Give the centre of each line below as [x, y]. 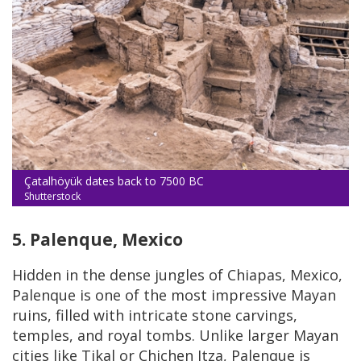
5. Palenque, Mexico [98, 239]
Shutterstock [52, 196]
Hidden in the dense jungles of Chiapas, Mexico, [177, 274]
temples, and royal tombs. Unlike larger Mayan [175, 335]
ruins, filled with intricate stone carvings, [155, 315]
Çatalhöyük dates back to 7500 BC [114, 180]
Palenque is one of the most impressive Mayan [174, 295]
